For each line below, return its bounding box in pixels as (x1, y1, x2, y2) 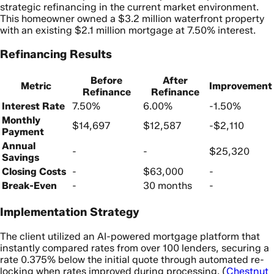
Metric (20, 80, 51, 92)
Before (91, 75, 122, 87)
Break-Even (2, 180, 57, 192)
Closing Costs (2, 166, 66, 178)
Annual (2, 140, 35, 152)
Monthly (2, 114, 40, 127)
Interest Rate (2, 100, 65, 113)
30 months (143, 180, 192, 192)
